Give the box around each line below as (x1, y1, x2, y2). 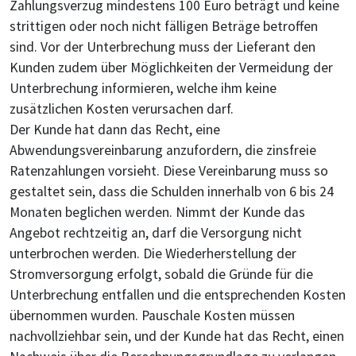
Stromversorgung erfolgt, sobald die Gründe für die (10, 265, 313, 284)
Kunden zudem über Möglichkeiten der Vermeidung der (10, 59, 333, 77)
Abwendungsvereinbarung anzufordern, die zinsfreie (10, 141, 316, 160)
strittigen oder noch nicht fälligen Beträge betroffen (10, 17, 318, 36)
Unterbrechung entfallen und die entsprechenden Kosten (10, 286, 346, 304)
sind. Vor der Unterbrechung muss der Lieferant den (10, 38, 315, 56)
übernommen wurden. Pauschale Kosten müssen (10, 307, 295, 325)
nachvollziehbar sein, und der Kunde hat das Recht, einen (10, 327, 344, 346)
